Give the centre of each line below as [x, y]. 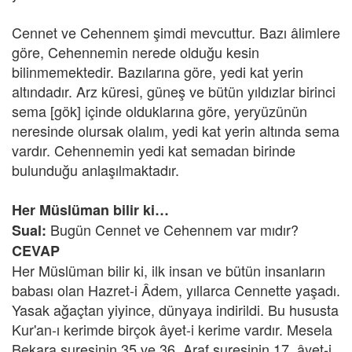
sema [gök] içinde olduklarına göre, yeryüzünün [159, 111]
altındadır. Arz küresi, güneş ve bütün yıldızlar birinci [174, 91]
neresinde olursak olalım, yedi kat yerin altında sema [176, 130]
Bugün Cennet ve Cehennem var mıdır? [174, 229]
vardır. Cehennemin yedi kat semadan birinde [154, 150]
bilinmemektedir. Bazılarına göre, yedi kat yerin [158, 71]
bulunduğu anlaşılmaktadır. [95, 170]
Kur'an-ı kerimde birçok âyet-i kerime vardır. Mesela [172, 329]
